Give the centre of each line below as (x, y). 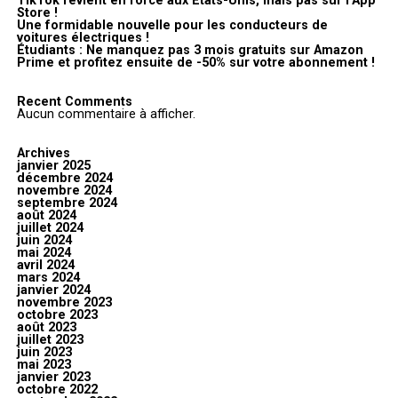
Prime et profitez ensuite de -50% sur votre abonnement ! (195, 63)
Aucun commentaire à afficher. (106, 115)
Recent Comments (74, 102)
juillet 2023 (50, 340)
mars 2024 (48, 278)
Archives (43, 154)
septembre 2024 (67, 203)
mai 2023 (44, 365)
